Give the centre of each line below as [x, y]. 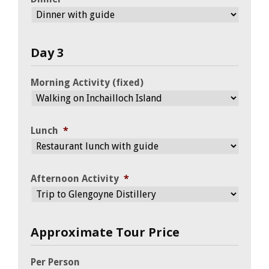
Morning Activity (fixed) [87, 82]
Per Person [55, 262]
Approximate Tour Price [105, 232]
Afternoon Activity [75, 178]
